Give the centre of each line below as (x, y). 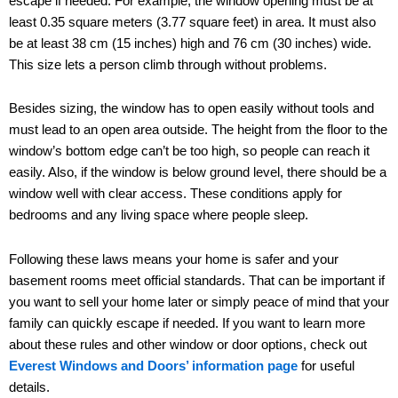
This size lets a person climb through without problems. (168, 64)
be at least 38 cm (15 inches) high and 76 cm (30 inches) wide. (190, 43)
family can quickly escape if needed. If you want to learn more (187, 324)
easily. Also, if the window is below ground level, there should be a (198, 173)
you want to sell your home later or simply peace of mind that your (199, 302)
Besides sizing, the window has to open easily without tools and (191, 109)
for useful (326, 366)
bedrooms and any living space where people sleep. (159, 215)
